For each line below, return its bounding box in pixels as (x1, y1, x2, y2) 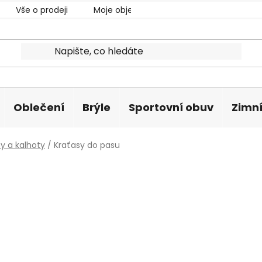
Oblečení (13, 99, 64, 115)
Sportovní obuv (129, 99, 213, 115)
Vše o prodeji (16, 4, 68, 16)
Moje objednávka (94, 4, 163, 16)
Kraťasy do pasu (54, 139, 120, 151)
